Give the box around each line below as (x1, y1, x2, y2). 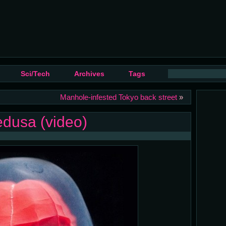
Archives (74, 70, 104, 78)
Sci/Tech (20, 70, 50, 78)
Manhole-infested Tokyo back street (60, 93, 177, 101)
